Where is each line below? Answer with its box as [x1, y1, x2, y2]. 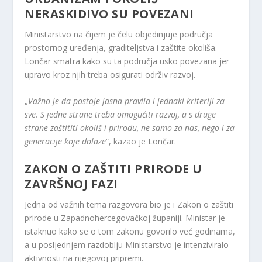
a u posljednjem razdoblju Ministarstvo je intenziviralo [25, 239, 229, 250]
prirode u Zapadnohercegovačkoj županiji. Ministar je [25, 212, 226, 223]
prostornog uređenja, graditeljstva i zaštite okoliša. [25, 42, 218, 53]
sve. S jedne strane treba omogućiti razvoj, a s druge [25, 109, 216, 120]
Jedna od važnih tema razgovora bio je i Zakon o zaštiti [25, 198, 234, 210]
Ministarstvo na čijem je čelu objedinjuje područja [25, 28, 213, 40]
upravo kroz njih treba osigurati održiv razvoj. [25, 68, 196, 80]
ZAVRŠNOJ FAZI [25, 175, 118, 192]
